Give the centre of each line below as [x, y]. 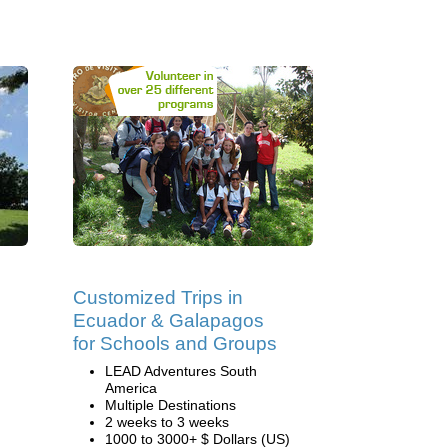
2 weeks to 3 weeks [167, 422]
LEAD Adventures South [181, 371]
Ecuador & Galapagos [168, 320]
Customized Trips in [158, 297]
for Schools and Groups [175, 343]
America [131, 388]
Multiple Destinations [170, 405]
